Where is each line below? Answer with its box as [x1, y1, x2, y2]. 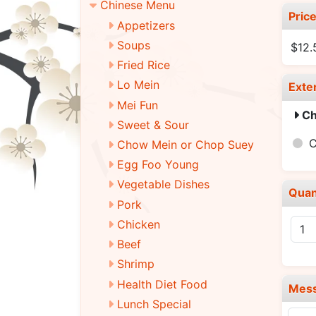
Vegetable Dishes [116, 177, 209, 192]
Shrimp [116, 257, 154, 272]
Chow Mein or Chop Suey [116, 137, 254, 152]
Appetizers [116, 18, 175, 32]
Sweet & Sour [116, 117, 189, 132]
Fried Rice [116, 58, 170, 73]
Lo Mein [116, 78, 159, 92]
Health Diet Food [116, 276, 207, 291]
